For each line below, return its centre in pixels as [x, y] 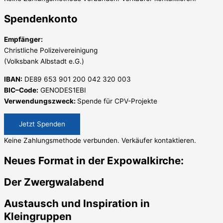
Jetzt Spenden [42, 124]
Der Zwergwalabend [54, 182]
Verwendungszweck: [41, 101]
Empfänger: [23, 40]
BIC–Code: [21, 90]
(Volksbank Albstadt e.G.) [44, 61]
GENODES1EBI [62, 90]
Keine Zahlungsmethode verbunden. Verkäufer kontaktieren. [100, 140]
